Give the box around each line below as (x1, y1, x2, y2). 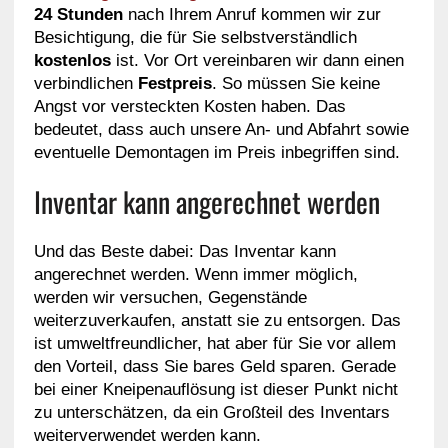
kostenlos (33, 50, 111, 70)
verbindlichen (33, 73, 138, 93)
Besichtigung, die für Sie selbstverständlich (33, 27, 357, 47)
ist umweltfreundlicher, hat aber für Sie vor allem (33, 333, 396, 353)
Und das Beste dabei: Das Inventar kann (33, 241, 336, 261)
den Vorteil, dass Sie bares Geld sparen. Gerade (33, 356, 396, 376)
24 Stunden (33, 4, 123, 24)
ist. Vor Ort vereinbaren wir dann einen (110, 50, 404, 70)
